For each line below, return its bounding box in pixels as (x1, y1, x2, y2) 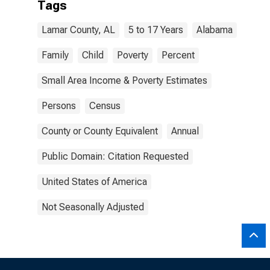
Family (42, 49, 69, 61)
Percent (162, 49, 195, 61)
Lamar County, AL (42, 24, 115, 36)
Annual (171, 125, 199, 137)
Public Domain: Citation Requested (42, 151, 189, 162)
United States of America (42, 176, 147, 187)
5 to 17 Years (128, 24, 183, 36)
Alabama (196, 24, 233, 36)
